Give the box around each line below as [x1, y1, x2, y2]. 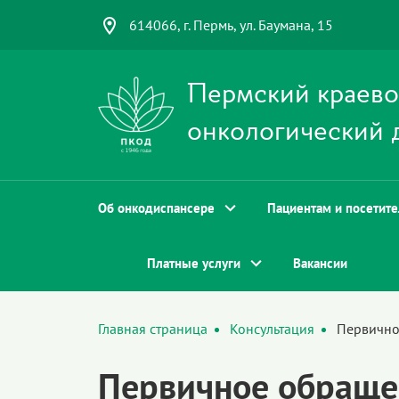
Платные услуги [146, 255, 240, 272]
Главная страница [97, 320, 208, 338]
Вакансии [292, 255, 347, 272]
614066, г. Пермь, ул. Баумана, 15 [128, 16, 333, 34]
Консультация [229, 320, 314, 338]
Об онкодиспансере [97, 199, 215, 216]
